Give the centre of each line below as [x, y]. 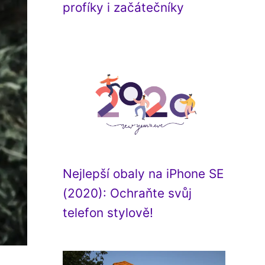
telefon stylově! [108, 213]
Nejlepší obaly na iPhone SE [143, 174]
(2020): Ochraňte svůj [127, 193]
